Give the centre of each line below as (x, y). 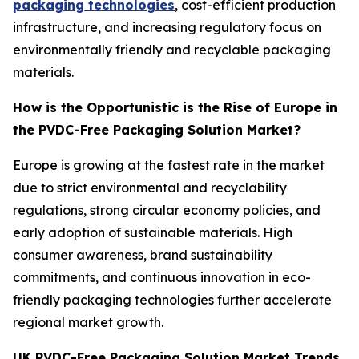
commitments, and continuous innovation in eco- (162, 278)
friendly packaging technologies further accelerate (172, 300)
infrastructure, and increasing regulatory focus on (167, 28)
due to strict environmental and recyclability (150, 188)
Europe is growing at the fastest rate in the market (169, 165)
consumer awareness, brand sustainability (143, 255)
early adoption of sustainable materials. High (153, 233)
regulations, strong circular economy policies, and (167, 210)
